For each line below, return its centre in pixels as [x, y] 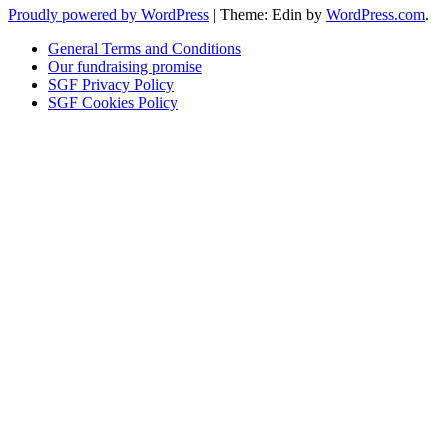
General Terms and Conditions [144, 49]
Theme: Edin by [273, 15]
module [422, 169]
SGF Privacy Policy [111, 85]
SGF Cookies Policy [113, 103]
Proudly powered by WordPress [108, 15]
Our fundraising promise [125, 67]
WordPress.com [375, 15]
